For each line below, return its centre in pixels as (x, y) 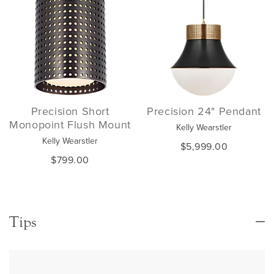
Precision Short (70, 111)
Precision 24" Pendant (204, 111)
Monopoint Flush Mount (70, 124)
